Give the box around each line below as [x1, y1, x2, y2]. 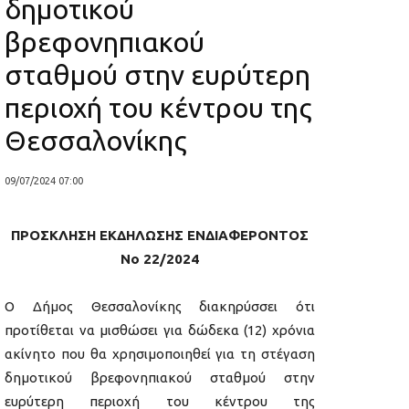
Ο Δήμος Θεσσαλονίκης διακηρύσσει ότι [5, 299, 315, 315]
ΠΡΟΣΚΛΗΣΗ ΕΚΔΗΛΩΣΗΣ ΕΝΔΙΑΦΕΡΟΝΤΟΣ [11, 227, 309, 244]
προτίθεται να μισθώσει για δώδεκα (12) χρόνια [5, 322, 315, 339]
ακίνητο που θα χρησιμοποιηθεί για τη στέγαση [5, 346, 315, 362]
